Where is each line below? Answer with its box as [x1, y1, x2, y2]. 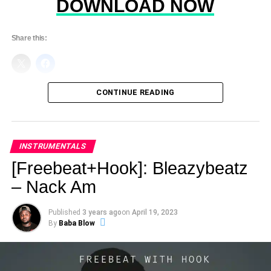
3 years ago [82, 207, 122, 217]
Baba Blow [58, 218, 95, 227]
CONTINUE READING [96, 87, 175, 97]
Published [48, 207, 80, 217]
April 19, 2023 [131, 207, 178, 217]
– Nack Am [11, 177, 96, 197]
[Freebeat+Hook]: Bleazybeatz [11, 158, 248, 178]
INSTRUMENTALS [18, 141, 88, 151]
